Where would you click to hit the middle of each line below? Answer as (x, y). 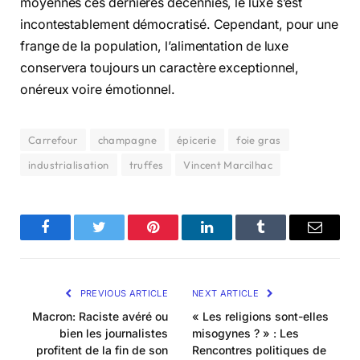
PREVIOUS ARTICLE (123, 294)
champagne (127, 140)
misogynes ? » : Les (245, 333)
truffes (146, 165)
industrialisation (69, 165)
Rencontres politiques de (259, 350)
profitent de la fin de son (102, 350)
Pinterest (177, 239)
